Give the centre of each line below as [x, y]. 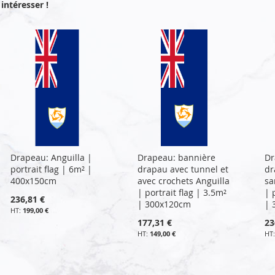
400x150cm [34, 180]
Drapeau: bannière [176, 157]
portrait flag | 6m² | [52, 169]
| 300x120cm [164, 204]
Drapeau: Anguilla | [52, 157]
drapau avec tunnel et [183, 169]
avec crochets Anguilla [183, 180]
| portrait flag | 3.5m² [182, 192]
